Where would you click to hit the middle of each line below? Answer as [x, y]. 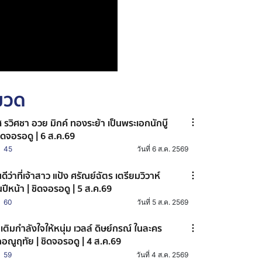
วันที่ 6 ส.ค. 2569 [163, 149]
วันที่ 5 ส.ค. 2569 [163, 202]
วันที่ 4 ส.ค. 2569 [162, 255]
